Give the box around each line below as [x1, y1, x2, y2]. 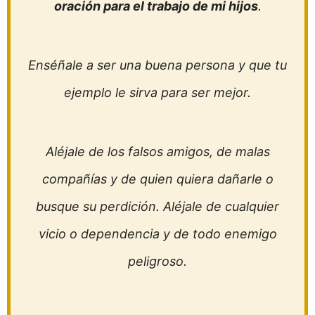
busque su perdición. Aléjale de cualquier [36, 199, 279, 214]
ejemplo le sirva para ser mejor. [64, 85, 251, 101]
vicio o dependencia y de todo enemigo [38, 226, 277, 242]
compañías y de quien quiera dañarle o [41, 172, 274, 187]
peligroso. [128, 254, 187, 269]
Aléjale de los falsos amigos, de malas [45, 144, 270, 160]
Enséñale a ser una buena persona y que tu [28, 58, 287, 73]
